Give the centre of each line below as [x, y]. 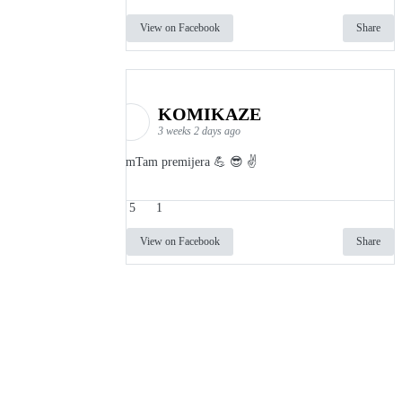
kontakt [61, 390]
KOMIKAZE [212, 114]
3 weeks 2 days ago [199, 131]
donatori [115, 390]
